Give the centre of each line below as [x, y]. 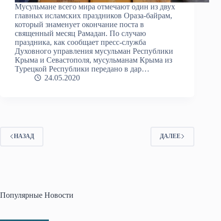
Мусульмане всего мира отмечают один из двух [95, 6]
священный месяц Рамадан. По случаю [80, 33]
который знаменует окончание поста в [79, 24]
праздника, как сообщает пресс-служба [80, 42]
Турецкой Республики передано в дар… [82, 69]
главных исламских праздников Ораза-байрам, [93, 15]
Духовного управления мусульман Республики [94, 51]
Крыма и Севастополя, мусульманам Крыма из [93, 60]
